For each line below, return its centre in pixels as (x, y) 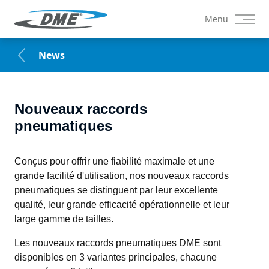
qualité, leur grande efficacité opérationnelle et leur (122, 204)
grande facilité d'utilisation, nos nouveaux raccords (122, 175)
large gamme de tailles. (64, 219)
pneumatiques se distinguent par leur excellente (116, 190)
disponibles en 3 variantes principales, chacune (116, 257)
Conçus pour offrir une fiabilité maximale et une (114, 161)
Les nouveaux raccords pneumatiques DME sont (118, 243)
